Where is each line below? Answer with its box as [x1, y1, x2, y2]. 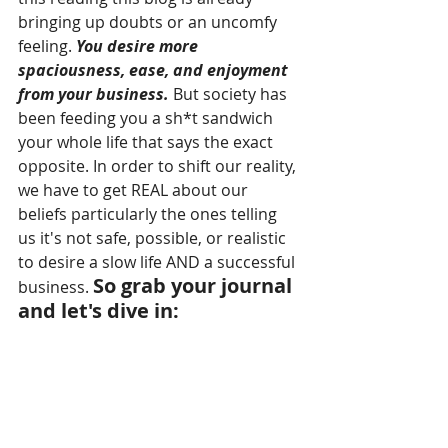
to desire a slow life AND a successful [18, 250, 299, 273]
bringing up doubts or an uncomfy [18, 10, 281, 33]
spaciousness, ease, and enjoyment [18, 58, 292, 81]
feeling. [18, 34, 76, 57]
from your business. [18, 82, 169, 105]
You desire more [76, 34, 202, 57]
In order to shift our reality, [89, 154, 300, 177]
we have [18, 178, 83, 201]
